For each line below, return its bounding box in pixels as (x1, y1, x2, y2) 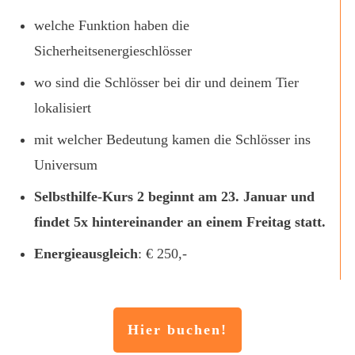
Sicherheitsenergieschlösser (34, 43, 192, 59)
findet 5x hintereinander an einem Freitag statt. (34, 214, 326, 230)
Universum (34, 157, 97, 173)
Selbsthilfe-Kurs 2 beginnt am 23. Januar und (34, 189, 315, 204)
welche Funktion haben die (34, 17, 189, 33)
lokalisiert (34, 100, 91, 116)
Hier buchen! (128, 322, 227, 338)
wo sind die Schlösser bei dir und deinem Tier (34, 74, 299, 90)
